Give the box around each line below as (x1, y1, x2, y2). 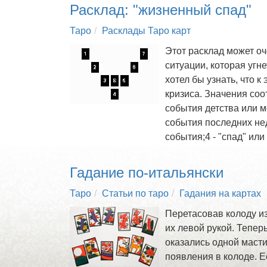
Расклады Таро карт (102, 26, 191, 36)
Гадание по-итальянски (70, 164, 223, 181)
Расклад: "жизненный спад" (70, 2, 252, 18)
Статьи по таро (102, 188, 169, 198)
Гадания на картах (179, 188, 261, 198)
